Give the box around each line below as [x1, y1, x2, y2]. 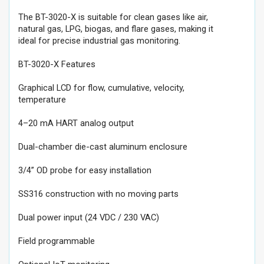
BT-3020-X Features [18, 59, 95, 70]
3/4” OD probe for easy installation [18, 165, 151, 176]
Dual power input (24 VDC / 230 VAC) [18, 212, 159, 223]
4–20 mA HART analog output [18, 118, 134, 128]
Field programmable [18, 236, 95, 246]
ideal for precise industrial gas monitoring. [18, 35, 180, 46]
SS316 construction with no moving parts [18, 189, 179, 199]
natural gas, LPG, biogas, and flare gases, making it [18, 24, 213, 34]
